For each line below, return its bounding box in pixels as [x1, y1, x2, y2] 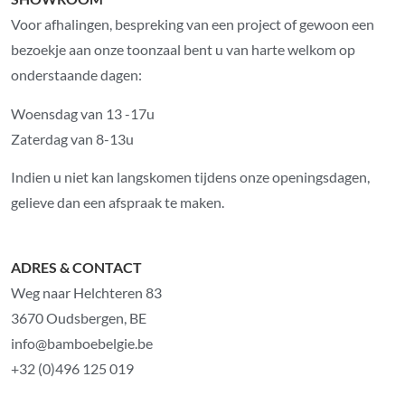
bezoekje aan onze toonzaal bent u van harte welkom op [11, 41, 356, 59]
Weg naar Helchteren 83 [11, 284, 163, 302]
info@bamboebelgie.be [11, 334, 154, 353]
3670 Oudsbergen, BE [11, 309, 147, 327]
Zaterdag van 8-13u [11, 129, 135, 147]
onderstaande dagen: [11, 66, 143, 84]
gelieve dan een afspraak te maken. [11, 193, 225, 212]
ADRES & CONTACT [11, 259, 143, 277]
